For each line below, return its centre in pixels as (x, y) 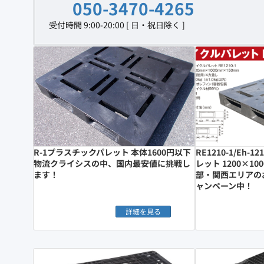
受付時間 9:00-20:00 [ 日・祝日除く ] (117, 24)
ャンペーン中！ (225, 186)
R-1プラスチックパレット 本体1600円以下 (112, 152)
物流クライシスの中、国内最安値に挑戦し (112, 164)
